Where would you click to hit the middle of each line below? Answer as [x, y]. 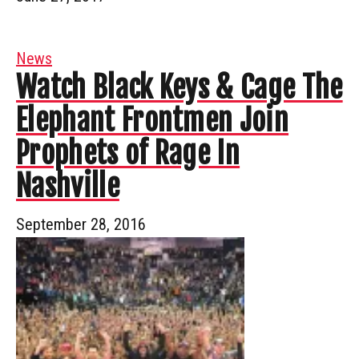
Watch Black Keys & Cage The [179, 87]
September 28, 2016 [81, 224]
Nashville [68, 186]
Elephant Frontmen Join [153, 120]
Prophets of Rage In [128, 153]
